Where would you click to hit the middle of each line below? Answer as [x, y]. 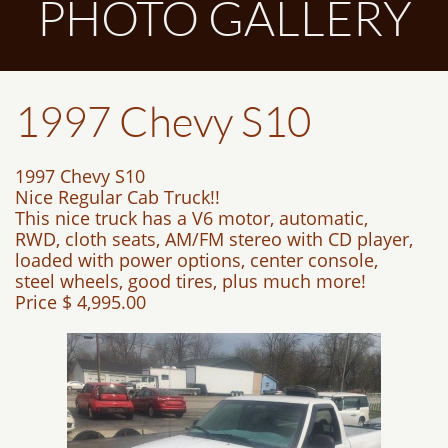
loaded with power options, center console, [199, 260]
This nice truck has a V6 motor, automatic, [194, 218]
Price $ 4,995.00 [80, 302]
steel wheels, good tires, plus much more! [190, 281]
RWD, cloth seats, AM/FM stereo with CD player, [214, 239]
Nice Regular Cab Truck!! [117, 197]
